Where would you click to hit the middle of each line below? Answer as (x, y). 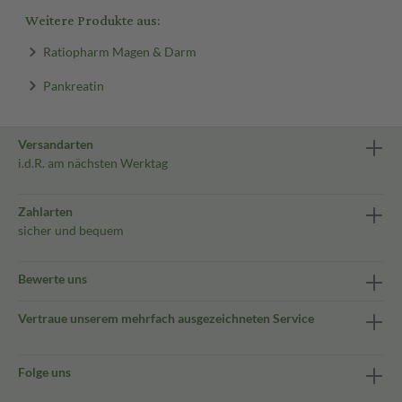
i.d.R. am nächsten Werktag (93, 163)
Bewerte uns (52, 279)
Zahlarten (45, 211)
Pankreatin (73, 85)
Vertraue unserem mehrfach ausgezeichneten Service (166, 318)
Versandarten (56, 144)
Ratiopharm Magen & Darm (119, 51)
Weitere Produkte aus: (92, 21)
